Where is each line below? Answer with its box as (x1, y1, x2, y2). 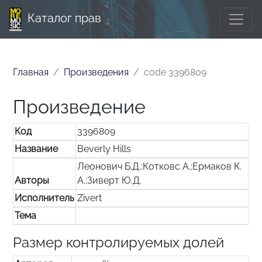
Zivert (77, 192, 102, 204)
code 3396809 (144, 67, 207, 78)
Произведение (13, 96, 146, 118)
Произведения (64, 67, 129, 78)
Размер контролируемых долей (13, 234, 225, 251)
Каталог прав (27, 11, 101, 26)
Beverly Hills (77, 143, 132, 154)
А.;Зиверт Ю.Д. (77, 175, 142, 186)
